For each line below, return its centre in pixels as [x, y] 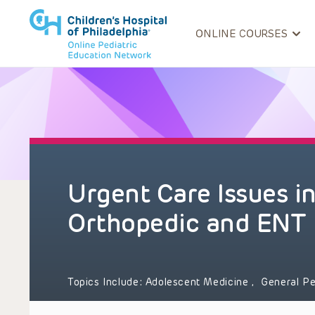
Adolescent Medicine [198, 282]
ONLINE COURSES [242, 34]
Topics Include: [107, 282]
